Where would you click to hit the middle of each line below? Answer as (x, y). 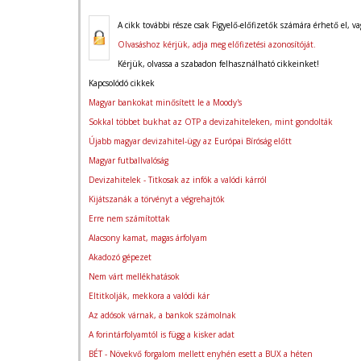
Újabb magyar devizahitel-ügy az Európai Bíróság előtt (190, 141)
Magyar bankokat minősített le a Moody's (165, 102)
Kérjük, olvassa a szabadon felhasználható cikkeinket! (218, 64)
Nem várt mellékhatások (134, 276)
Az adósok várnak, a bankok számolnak (162, 315)
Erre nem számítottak (129, 218)
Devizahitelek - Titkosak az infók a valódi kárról (178, 180)
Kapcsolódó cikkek (122, 83)
